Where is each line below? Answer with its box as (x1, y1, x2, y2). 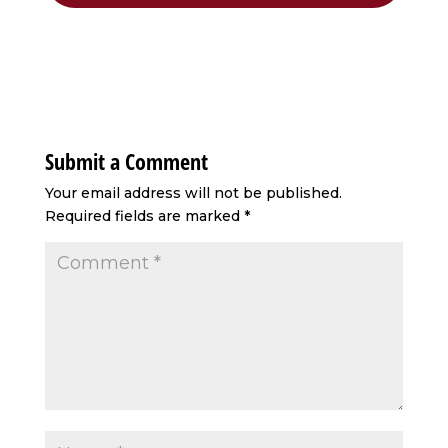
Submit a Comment (44, 146, 208, 177)
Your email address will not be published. (44, 184, 342, 203)
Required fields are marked (44, 207, 244, 226)
